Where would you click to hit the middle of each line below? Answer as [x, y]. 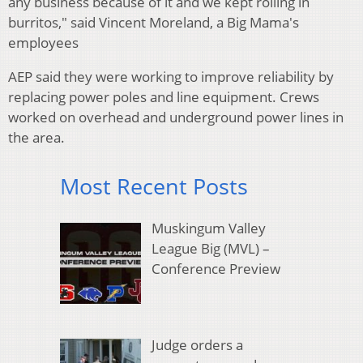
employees [43, 42]
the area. [36, 137]
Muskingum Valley [208, 228]
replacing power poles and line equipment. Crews [164, 96]
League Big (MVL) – [210, 249]
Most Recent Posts [154, 186]
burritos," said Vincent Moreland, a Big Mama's [154, 22]
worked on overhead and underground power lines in [176, 117]
